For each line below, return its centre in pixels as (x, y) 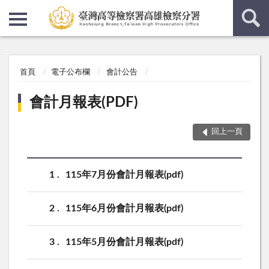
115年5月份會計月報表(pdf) (124, 242)
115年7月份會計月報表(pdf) (124, 174)
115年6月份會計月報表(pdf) (124, 208)
